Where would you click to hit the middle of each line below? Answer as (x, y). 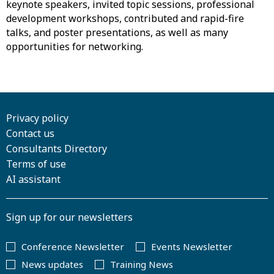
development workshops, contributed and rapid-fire (125, 18)
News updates (52, 264)
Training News (142, 264)
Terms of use (36, 164)
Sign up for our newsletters (69, 217)
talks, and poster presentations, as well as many (117, 32)
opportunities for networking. (75, 46)
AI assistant (33, 179)
